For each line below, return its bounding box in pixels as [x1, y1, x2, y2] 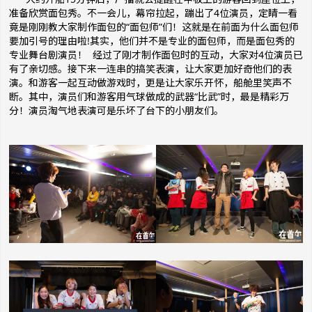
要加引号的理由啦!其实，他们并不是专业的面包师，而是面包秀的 [9, 34, 295, 48]
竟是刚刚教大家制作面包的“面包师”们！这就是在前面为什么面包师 [9, 20, 299, 34]
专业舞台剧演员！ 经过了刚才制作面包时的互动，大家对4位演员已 [9, 48, 303, 62]
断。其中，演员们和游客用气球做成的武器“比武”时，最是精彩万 [9, 90, 289, 104]
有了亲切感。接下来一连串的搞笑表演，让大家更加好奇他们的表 [9, 62, 292, 76]
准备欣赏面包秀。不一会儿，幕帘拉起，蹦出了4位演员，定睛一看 [9, 6, 297, 20]
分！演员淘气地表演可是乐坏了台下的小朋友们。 [9, 104, 224, 118]
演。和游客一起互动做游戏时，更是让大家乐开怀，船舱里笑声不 [9, 76, 292, 90]
